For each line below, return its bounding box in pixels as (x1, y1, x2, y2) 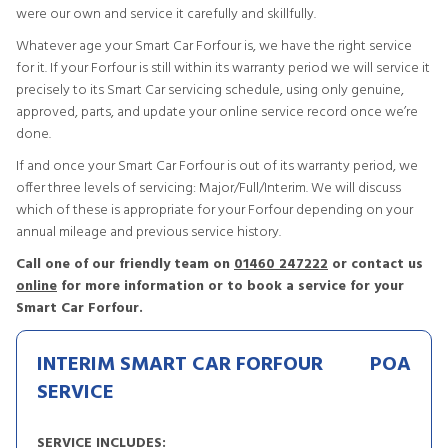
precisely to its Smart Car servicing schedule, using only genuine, (16, 79, 404, 102)
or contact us (328, 253, 423, 276)
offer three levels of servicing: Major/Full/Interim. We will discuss (16, 177, 401, 200)
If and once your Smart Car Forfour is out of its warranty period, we (16, 155, 418, 178)
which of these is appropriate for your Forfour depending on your (16, 199, 413, 222)
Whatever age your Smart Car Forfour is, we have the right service (16, 35, 412, 58)
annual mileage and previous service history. (16, 221, 281, 244)
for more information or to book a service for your (57, 275, 404, 298)
